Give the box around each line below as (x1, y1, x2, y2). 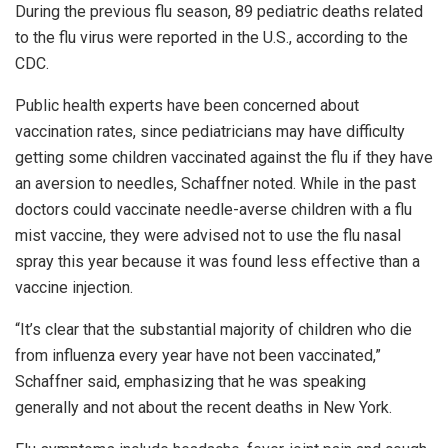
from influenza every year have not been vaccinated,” (15, 346, 381, 366)
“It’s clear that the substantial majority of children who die (15, 320, 412, 340)
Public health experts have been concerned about (15, 96, 359, 116)
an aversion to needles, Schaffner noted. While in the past (15, 174, 416, 194)
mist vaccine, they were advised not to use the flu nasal (15, 226, 401, 246)
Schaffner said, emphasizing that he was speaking (15, 372, 366, 392)
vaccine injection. (15, 278, 133, 298)
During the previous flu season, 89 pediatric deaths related (15, 2, 423, 22)
